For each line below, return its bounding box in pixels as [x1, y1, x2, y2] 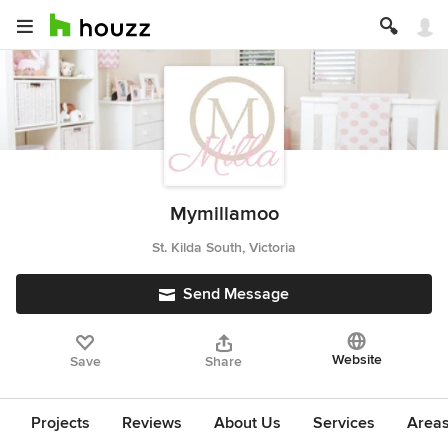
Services [313, 413, 375, 433]
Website [331, 351, 382, 368]
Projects [31, 413, 90, 433]
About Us [214, 413, 281, 433]
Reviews [122, 413, 182, 433]
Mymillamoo [169, 202, 279, 226]
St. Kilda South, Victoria [152, 239, 296, 256]
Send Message [183, 284, 289, 304]
